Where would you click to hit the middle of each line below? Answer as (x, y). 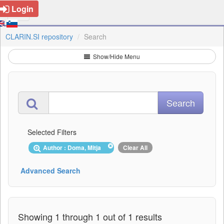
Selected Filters (52, 132)
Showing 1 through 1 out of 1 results (90, 216)
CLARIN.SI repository (39, 36)
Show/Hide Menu (116, 56)
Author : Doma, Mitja (73, 147)
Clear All (135, 147)
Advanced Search (50, 170)
